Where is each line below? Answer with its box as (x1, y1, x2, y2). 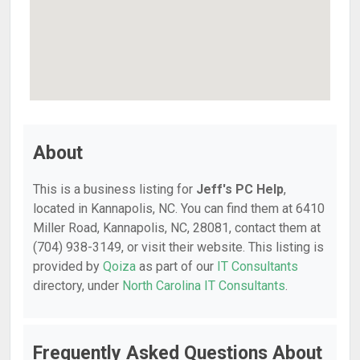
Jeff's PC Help (196, 182, 284, 197)
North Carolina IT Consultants (122, 278, 285, 293)
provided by (33, 259, 103, 274)
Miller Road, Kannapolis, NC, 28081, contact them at (33, 220, 321, 235)
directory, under (33, 278, 122, 293)
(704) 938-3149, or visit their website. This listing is (33, 239, 324, 255)
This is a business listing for (33, 182, 196, 197)
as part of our (136, 259, 217, 274)
